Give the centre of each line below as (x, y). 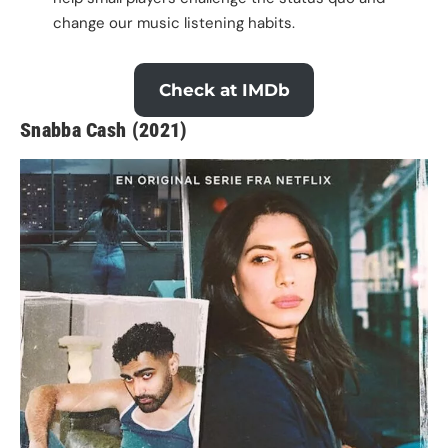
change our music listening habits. (173, 22)
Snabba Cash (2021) (103, 130)
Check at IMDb (224, 89)
